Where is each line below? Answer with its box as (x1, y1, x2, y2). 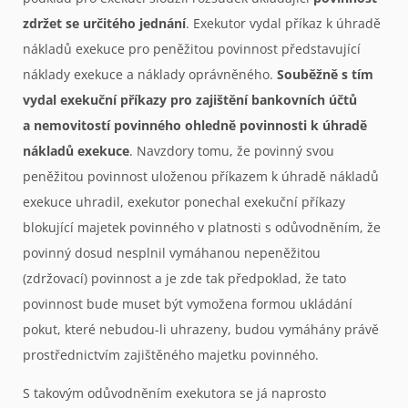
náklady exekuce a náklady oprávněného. (23, 65, 277, 83)
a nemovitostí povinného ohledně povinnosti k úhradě (23, 116, 367, 134)
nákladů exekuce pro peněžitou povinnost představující (23, 39, 361, 57)
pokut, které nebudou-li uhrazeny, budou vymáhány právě (23, 320, 379, 338)
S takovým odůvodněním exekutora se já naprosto (23, 384, 326, 403)
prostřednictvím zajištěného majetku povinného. (23, 345, 319, 363)
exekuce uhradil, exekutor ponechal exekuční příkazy (23, 192, 345, 210)
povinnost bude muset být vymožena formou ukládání (23, 294, 352, 312)
